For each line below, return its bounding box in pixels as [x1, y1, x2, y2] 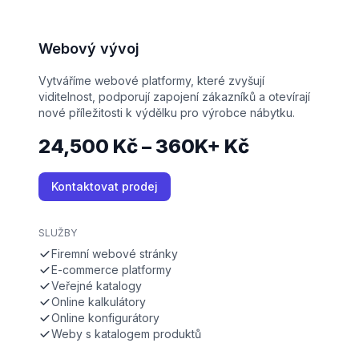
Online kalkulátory [51, 295, 146, 309]
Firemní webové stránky [51, 247, 178, 261]
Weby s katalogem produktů [51, 327, 201, 341]
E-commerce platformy [51, 263, 171, 277]
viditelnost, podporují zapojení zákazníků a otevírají [38, 90, 310, 104]
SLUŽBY [38, 227, 77, 240]
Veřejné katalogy [51, 279, 142, 293]
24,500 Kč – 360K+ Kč [38, 135, 249, 159]
